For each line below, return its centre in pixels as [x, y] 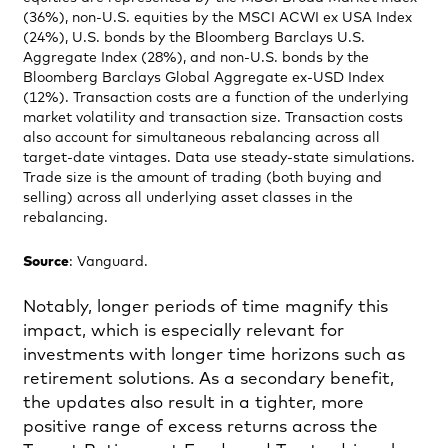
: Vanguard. [110, 261]
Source [46, 261]
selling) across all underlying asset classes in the [188, 197]
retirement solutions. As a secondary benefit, [208, 379]
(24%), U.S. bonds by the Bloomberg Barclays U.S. [194, 37]
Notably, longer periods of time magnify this [205, 307]
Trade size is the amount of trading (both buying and [202, 177]
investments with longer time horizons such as [214, 355]
